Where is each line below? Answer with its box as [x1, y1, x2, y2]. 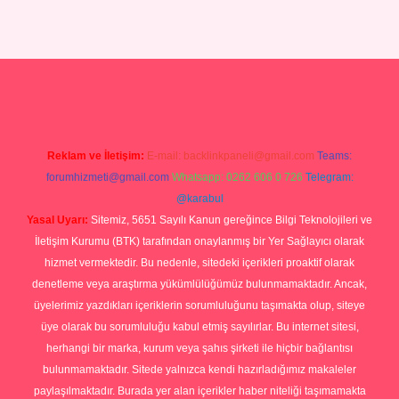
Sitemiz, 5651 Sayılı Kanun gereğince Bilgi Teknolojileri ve [88, 214, 372, 226]
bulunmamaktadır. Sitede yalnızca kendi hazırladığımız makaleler [43, 363, 356, 376]
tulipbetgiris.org [50, 61, 148, 77]
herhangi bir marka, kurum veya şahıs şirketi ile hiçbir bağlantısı [46, 342, 353, 354]
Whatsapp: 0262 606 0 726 [171, 171, 303, 183]
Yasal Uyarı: [27, 214, 88, 226]
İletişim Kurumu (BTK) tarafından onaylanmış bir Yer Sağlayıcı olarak [35, 235, 364, 248]
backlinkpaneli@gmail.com [183, 150, 314, 162]
